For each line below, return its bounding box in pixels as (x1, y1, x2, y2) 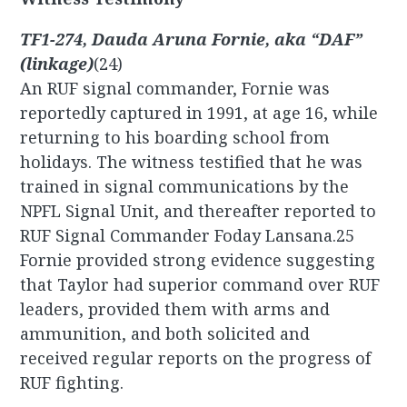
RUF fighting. (20, 371, 124, 393)
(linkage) (20, 52, 94, 74)
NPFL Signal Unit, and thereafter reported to (20, 199, 377, 222)
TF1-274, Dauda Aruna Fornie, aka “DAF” (20, 27, 363, 50)
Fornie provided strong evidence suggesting (20, 248, 376, 271)
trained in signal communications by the (20, 174, 350, 197)
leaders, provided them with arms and (20, 297, 331, 320)
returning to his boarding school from (20, 125, 331, 148)
